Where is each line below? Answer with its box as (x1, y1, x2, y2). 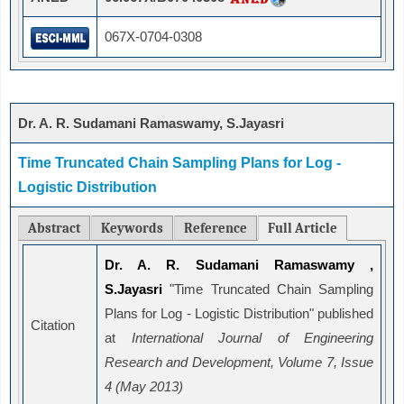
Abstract (28, 220, 80, 237)
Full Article (268, 220, 337, 237)
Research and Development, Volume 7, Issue (105, 354, 373, 371)
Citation (31, 317, 75, 334)
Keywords (101, 220, 163, 237)
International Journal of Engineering (131, 330, 373, 346)
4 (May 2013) (105, 379, 183, 395)
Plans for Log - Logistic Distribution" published (105, 306, 373, 322)
